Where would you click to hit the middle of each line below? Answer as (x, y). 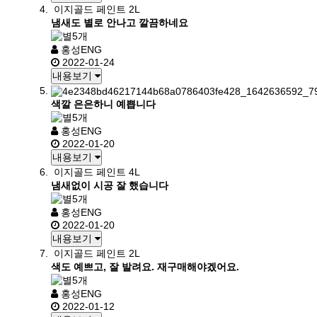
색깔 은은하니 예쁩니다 (103, 104)
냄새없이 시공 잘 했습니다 (110, 185)
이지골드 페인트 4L (97, 172)
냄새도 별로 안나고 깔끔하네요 (120, 23)
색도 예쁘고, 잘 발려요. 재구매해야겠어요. (145, 267)
